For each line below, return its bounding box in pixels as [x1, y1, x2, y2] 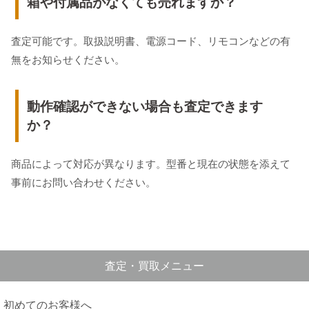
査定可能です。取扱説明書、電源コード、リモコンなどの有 [10, 35, 290, 48]
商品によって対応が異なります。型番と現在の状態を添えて [10, 158, 290, 170]
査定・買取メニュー [105, 260, 204, 272]
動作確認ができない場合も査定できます [26, 99, 263, 114]
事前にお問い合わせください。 [10, 177, 156, 189]
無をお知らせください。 [10, 54, 125, 66]
